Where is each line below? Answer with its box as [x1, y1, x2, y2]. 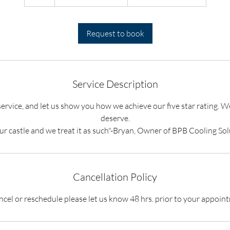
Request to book [86, 28, 144, 39]
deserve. [100, 113, 130, 123]
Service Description [72, 78, 158, 90]
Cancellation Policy [73, 170, 157, 183]
